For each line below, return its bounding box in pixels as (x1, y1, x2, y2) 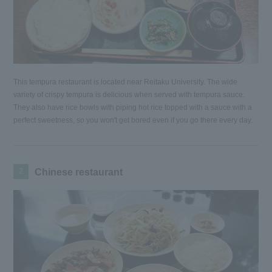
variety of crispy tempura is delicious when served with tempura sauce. (13, 90, 245, 99)
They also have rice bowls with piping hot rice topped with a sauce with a (13, 103, 253, 112)
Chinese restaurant (35, 166, 123, 177)
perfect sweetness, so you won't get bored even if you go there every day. (13, 115, 253, 124)
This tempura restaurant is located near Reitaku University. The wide (13, 77, 238, 86)
